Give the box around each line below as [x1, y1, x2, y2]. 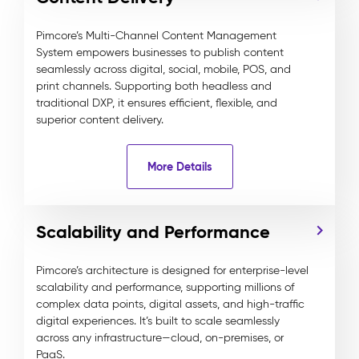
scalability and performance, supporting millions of [36, 280, 294, 294]
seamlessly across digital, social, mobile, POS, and [36, 63, 291, 76]
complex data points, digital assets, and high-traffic [36, 297, 305, 311]
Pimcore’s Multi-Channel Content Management [36, 29, 276, 42]
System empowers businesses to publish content [36, 46, 284, 59]
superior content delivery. [36, 113, 163, 127]
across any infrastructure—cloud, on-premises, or [36, 331, 284, 345]
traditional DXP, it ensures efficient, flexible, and [36, 96, 277, 110]
